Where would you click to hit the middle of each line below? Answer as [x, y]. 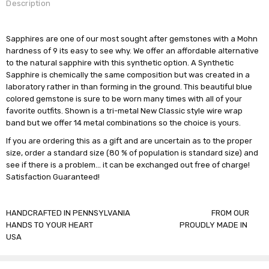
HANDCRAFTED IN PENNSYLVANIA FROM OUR [128, 213]
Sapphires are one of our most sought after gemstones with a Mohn [132, 38]
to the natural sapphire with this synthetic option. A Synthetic [120, 62]
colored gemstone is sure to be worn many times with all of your [124, 98]
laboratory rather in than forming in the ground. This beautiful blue [129, 86]
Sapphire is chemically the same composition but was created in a [128, 74]
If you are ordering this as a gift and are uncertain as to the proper [129, 141]
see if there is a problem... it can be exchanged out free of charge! [128, 165]
